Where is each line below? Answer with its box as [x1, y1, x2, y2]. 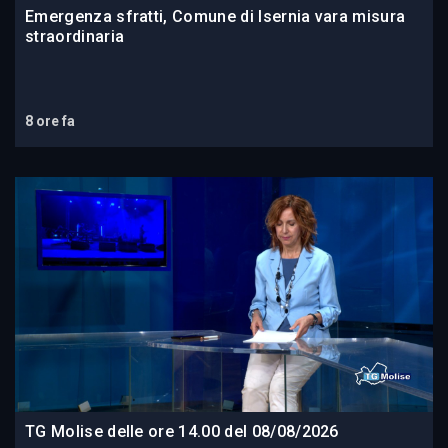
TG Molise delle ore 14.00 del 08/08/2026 [25, 422, 339, 442]
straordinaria [25, 27, 125, 47]
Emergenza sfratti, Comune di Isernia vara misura [25, 7, 406, 27]
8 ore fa [25, 113, 75, 130]
